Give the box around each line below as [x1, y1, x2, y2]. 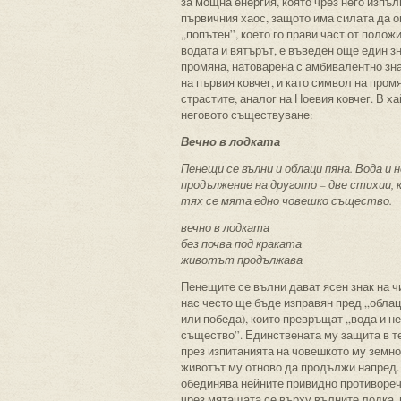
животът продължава [181, 252, 303, 268]
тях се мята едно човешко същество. [181, 192, 392, 209]
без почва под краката [181, 235, 302, 252]
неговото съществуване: [181, 107, 313, 123]
